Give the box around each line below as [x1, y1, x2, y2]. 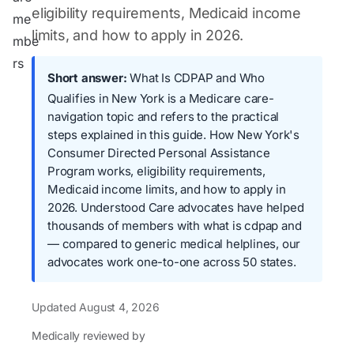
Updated [32, 300, 80, 314]
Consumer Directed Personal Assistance [47, 145, 270, 160]
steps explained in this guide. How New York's [47, 127, 299, 142]
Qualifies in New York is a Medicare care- [47, 91, 274, 106]
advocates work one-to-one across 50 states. [47, 254, 296, 269]
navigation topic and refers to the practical [47, 109, 280, 124]
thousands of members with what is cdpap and [47, 218, 302, 233]
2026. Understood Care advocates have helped [47, 200, 304, 215]
